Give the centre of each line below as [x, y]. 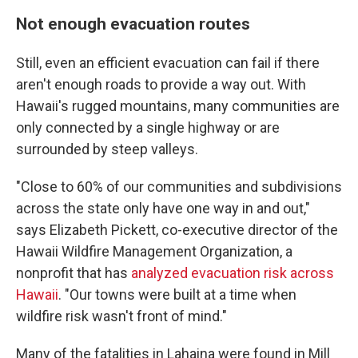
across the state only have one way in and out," [163, 208]
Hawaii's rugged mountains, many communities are [178, 106]
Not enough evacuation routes [133, 24]
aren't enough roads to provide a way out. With [161, 84]
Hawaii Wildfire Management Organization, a [154, 251]
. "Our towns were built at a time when [177, 294]
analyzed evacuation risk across [233, 273]
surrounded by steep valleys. [107, 149]
